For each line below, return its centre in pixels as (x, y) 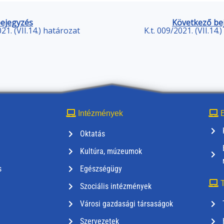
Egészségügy (101, 169)
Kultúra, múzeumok (111, 151)
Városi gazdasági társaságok (126, 204)
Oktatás (92, 134)
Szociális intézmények (115, 186)
